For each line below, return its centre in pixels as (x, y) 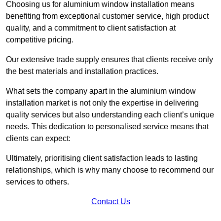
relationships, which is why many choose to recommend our (110, 170)
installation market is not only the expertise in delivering (102, 103)
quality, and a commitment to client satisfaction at (91, 28)
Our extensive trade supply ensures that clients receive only (110, 60)
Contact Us (110, 202)
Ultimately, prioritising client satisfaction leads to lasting (102, 158)
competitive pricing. (41, 40)
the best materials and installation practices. (82, 72)
